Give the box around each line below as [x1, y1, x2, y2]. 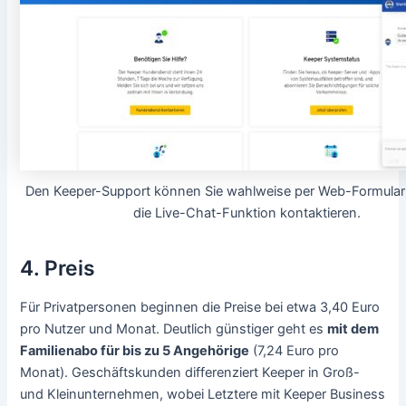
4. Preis [20, 255, 96, 281]
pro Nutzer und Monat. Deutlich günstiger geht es [20, 321, 328, 338]
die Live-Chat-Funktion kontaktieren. [132, 205, 361, 222]
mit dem [327, 321, 380, 338]
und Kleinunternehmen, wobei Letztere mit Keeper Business [20, 386, 386, 403]
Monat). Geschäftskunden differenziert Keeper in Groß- [20, 364, 361, 382]
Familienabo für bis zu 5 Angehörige [20, 343, 250, 360]
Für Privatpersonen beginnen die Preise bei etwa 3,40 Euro [20, 299, 381, 316]
